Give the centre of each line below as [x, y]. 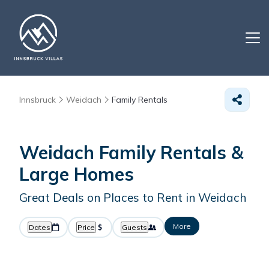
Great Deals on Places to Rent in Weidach [133, 198]
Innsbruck [38, 100]
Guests [134, 227]
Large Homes [77, 174]
